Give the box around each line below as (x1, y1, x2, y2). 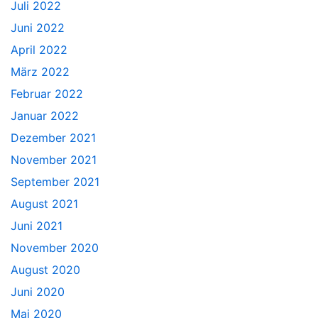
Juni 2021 (11, 218, 62, 233)
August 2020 (11, 262, 80, 277)
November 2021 (11, 152, 97, 167)
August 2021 (11, 196, 78, 211)
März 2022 (11, 64, 70, 79)
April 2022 (11, 42, 67, 57)
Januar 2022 (11, 108, 79, 123)
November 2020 (11, 240, 99, 255)
